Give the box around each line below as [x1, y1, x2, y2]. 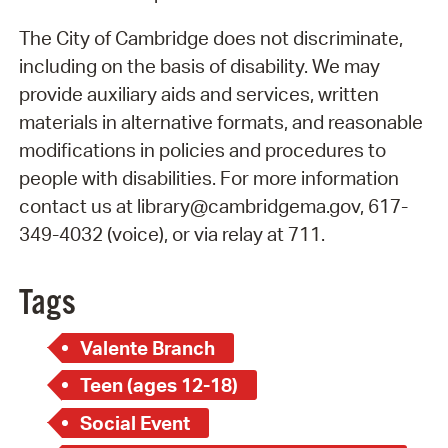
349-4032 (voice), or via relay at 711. [18, 222, 325, 247]
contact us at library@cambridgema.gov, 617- [18, 194, 408, 219]
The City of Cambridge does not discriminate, [18, 26, 403, 51]
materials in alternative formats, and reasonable [18, 110, 423, 135]
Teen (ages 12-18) [80, 373, 239, 398]
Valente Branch [80, 335, 216, 360]
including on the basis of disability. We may [18, 54, 380, 79]
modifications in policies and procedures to [18, 138, 386, 163]
